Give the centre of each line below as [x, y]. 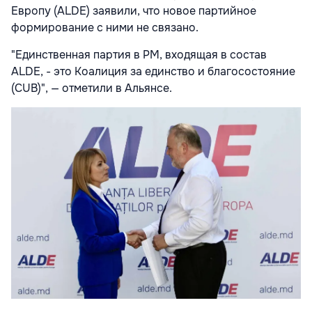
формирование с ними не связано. [106, 28]
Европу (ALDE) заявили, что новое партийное [134, 11]
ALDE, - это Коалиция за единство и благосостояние [153, 72]
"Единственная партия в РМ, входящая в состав [139, 55]
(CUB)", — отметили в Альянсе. [92, 88]
